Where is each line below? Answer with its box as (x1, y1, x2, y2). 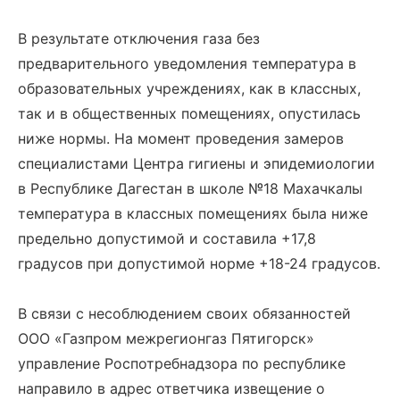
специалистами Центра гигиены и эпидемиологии (18, 154, 375, 172)
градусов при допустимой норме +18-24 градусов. (18, 254, 380, 272)
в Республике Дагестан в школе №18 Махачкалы (18, 179, 362, 197)
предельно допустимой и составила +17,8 (18, 229, 316, 247)
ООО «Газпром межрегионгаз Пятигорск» (18, 329, 314, 347)
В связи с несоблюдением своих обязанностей (18, 304, 351, 322)
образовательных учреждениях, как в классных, (18, 79, 361, 97)
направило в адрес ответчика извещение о (18, 379, 325, 397)
